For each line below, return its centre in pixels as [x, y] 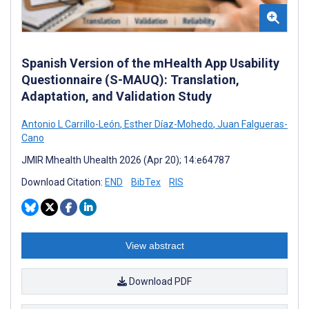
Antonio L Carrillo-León [71, 124]
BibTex [146, 182]
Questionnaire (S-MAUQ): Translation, [130, 79]
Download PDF [159, 281]
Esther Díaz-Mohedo [168, 124]
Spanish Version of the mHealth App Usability [150, 63]
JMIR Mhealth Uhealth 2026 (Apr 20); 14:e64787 [126, 160]
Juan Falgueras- [251, 124]
